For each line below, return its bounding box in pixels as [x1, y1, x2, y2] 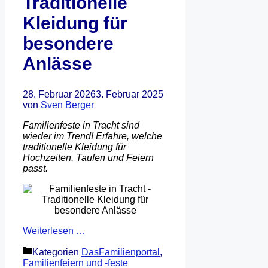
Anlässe [23, 54, 92, 74]
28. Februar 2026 [23, 89, 96, 100]
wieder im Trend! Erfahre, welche [23, 131, 162, 142]
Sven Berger [41, 100, 94, 111]
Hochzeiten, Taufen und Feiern [23, 153, 154, 163]
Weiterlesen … [23, 226, 86, 236]
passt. [23, 163, 48, 174]
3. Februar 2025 [96, 89, 163, 100]
